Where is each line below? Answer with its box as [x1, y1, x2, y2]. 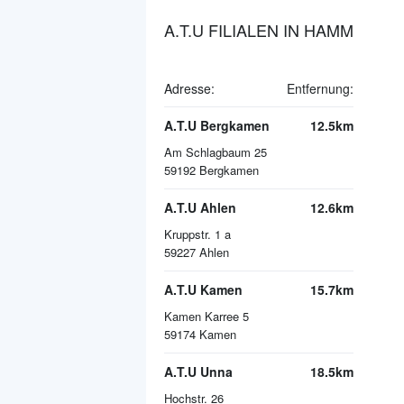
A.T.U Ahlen [164, 198, 236, 216]
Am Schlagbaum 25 [164, 143, 267, 161]
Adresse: [164, 79, 215, 97]
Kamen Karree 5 [164, 308, 249, 325]
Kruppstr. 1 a [164, 225, 231, 243]
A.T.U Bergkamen [164, 116, 270, 134]
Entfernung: [287, 79, 353, 97]
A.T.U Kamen [164, 280, 243, 298]
